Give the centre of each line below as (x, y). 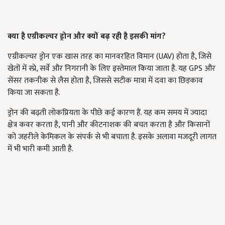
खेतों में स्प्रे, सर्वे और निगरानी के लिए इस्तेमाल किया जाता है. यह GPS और (111, 69)
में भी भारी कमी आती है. (40, 149)
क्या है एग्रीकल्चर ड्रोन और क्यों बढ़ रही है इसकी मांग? (87, 37)
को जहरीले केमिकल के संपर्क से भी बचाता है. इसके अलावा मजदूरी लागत (112, 137)
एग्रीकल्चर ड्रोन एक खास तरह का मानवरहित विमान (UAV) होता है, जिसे (109, 57)
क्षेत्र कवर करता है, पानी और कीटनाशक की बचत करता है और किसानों (109, 125)
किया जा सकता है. (34, 93)
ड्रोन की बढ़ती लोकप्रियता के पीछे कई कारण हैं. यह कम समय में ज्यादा (107, 113)
